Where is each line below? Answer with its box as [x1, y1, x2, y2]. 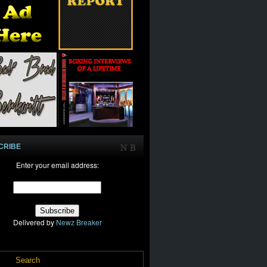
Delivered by [13, 217, 56, 227]
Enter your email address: [15, 160, 99, 170]
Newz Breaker [55, 217, 102, 227]
